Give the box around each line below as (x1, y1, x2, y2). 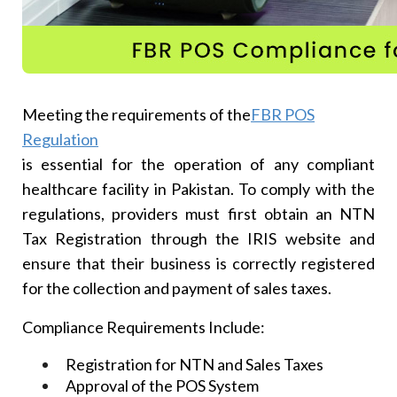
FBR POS (251, 104, 315, 124)
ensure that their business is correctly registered (22, 253, 375, 273)
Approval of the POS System (66, 375, 260, 395)
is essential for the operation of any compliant (22, 153, 375, 174)
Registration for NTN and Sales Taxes (66, 354, 324, 374)
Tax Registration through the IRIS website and (22, 228, 375, 248)
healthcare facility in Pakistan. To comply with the (22, 178, 375, 198)
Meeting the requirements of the (22, 104, 252, 124)
